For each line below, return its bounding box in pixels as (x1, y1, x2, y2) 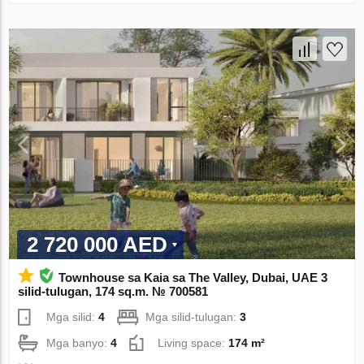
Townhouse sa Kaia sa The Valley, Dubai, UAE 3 (58, 270, 328, 284)
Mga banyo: (46, 336, 111, 349)
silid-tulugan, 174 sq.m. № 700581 (18, 284, 209, 298)
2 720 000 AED (27, 232, 168, 257)
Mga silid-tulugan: (145, 310, 240, 323)
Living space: (158, 336, 229, 349)
